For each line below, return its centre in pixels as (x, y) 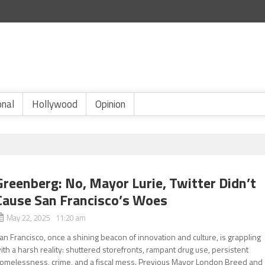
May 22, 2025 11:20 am (46, 218)
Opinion (110, 104)
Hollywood (55, 104)
